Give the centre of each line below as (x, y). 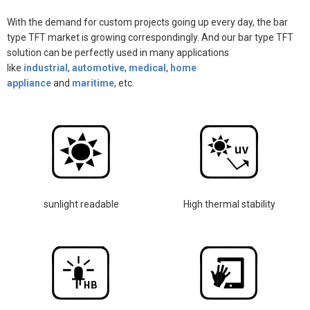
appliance (29, 83)
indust (37, 67)
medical (147, 67)
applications (203, 52)
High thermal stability (229, 204)
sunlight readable (81, 204)
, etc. (125, 83)
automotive (98, 67)
